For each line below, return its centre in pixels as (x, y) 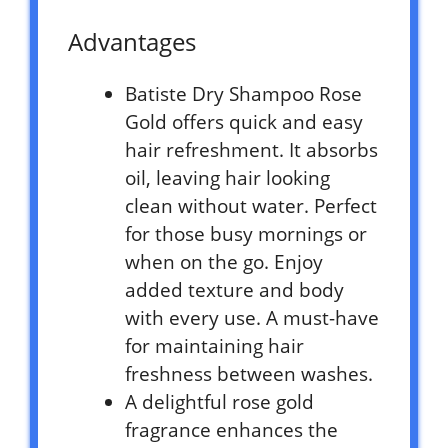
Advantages (132, 42)
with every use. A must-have (252, 318)
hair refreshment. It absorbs (251, 150)
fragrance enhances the (231, 430)
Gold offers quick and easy (244, 122)
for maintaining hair (214, 346)
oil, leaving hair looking (227, 178)
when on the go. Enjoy (224, 262)
